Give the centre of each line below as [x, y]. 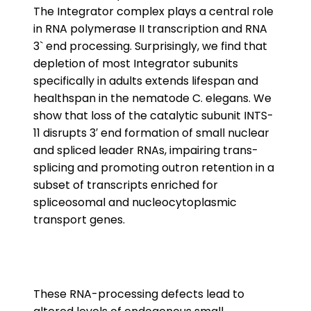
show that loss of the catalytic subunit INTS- [153, 116]
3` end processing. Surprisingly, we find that [150, 46]
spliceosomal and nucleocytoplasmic [135, 202]
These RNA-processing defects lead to [139, 294]
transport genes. [79, 220]
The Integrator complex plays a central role [153, 11]
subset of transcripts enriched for [126, 185]
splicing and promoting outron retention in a [154, 168]
